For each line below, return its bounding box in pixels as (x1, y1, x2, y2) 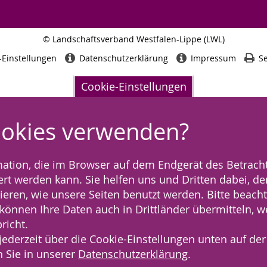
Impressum (190, 52, 236, 64)
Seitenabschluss (132, 44, 187, 54)
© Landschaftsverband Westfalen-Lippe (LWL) (42, 33, 225, 45)
